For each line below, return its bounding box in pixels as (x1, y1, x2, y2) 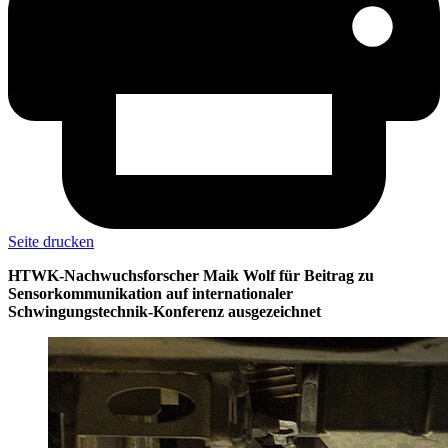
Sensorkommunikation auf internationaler (8, 285, 293, 303)
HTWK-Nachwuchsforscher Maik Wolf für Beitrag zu (8, 267, 374, 285)
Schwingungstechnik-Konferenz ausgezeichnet (8, 303, 321, 321)
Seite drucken (8, 233, 94, 251)
